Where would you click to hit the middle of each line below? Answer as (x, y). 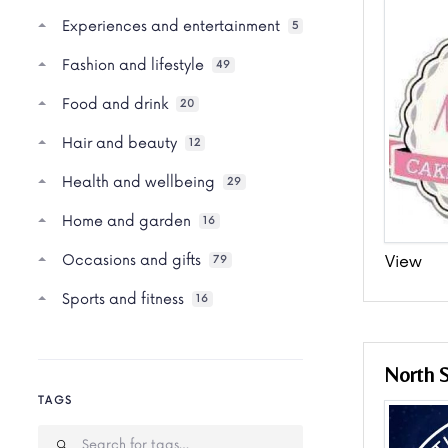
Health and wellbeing (138, 182)
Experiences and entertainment (171, 26)
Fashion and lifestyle (133, 65)
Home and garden (126, 221)
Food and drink (115, 104)
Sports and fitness (123, 299)
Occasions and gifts (131, 260)
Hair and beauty (119, 143)
